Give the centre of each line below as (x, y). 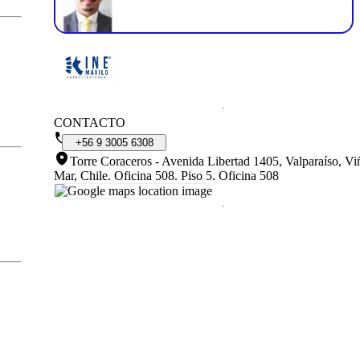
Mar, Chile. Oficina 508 (114, 175)
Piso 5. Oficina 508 (230, 175)
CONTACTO (90, 122)
